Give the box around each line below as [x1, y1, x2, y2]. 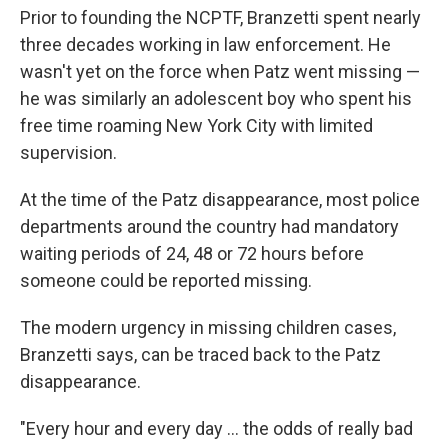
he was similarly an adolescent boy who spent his [20, 88, 412, 109]
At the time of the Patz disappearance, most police [20, 189, 420, 210]
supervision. [20, 142, 117, 163]
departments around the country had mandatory [20, 216, 399, 237]
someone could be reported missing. [20, 270, 312, 291]
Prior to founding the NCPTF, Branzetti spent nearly [20, 7, 421, 28]
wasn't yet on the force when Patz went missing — [20, 61, 420, 82]
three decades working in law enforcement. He [20, 34, 391, 55]
